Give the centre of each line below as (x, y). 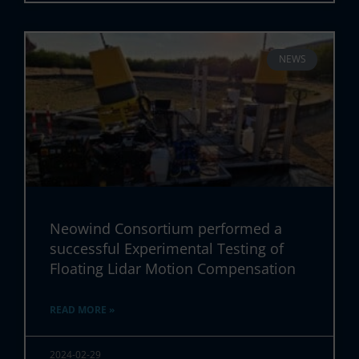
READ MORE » (83, 310)
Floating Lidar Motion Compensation (173, 269)
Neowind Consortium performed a (166, 229)
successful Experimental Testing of (167, 249)
